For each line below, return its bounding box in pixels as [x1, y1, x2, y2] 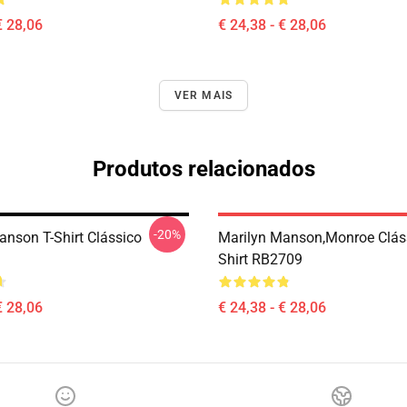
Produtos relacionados [92, 156, 315, 182]
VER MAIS [174, 89, 233, 102]
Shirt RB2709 [218, 251, 303, 268]
